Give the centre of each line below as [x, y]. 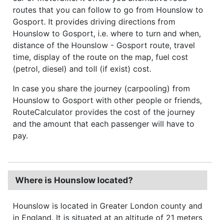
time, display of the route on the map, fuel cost [100, 57]
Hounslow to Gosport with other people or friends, [107, 100]
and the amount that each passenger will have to [104, 124]
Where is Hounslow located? [74, 180]
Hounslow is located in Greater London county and [108, 206]
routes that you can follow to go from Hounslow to [108, 10]
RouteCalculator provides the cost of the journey [104, 112]
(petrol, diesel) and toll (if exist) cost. [82, 69]
